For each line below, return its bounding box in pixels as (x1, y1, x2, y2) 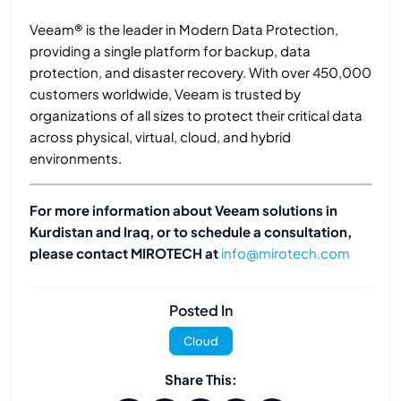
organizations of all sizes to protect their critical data (30, 107, 363, 124)
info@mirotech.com (221, 244, 350, 262)
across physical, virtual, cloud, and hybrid (30, 128, 291, 146)
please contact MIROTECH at (30, 244, 221, 262)
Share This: (164, 371, 237, 388)
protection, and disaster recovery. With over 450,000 (30, 64, 371, 81)
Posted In (168, 301, 233, 320)
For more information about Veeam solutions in (30, 201, 337, 219)
